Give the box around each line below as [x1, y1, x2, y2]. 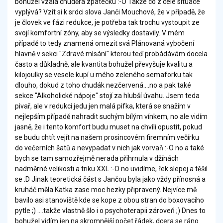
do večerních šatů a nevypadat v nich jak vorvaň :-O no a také [15, 144, 204, 152]
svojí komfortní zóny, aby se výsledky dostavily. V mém [15, 29, 185, 37]
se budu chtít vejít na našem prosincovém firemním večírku [15, 133, 199, 142]
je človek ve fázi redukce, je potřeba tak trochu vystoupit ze [15, 18, 200, 27]
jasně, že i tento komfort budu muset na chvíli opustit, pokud [15, 123, 202, 131]
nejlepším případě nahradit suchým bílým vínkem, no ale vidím [15, 112, 208, 121]
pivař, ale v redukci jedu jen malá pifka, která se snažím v [15, 102, 191, 111]
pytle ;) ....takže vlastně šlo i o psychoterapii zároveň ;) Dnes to [15, 207, 206, 215]
